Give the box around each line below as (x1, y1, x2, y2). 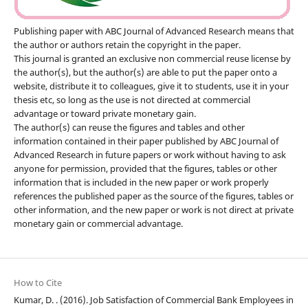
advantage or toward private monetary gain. (13, 107, 196, 120)
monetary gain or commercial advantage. (13, 217, 183, 230)
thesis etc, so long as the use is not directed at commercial (13, 93, 250, 106)
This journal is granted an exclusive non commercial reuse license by (13, 52, 291, 65)
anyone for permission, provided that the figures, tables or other (13, 162, 277, 175)
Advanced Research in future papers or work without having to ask (13, 148, 286, 161)
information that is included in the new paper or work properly (13, 175, 269, 188)
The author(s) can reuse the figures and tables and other (13, 120, 245, 133)
